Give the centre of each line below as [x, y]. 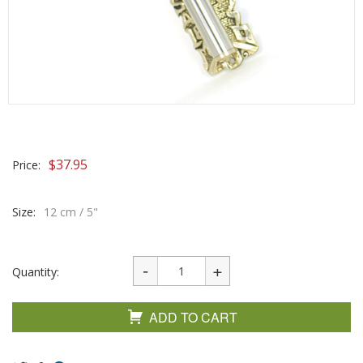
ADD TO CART [193, 317]
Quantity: [36, 272]
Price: [26, 165]
